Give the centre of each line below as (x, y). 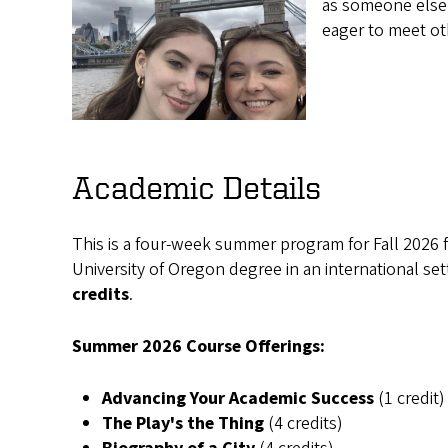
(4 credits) (305, 423)
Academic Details (196, 186)
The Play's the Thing (185, 423)
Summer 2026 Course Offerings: (198, 346)
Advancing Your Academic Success (240, 398)
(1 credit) (411, 398)
